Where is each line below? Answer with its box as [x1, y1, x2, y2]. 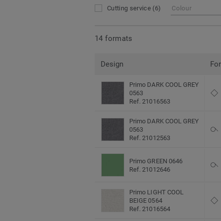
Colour [172, 4, 192, 12]
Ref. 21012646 [129, 165, 170, 173]
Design [101, 60, 124, 69]
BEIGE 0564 [129, 197, 162, 205]
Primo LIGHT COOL [129, 188, 184, 196]
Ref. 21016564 [129, 205, 170, 213]
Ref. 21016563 [129, 98, 170, 106]
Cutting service [107, 4, 153, 12]
